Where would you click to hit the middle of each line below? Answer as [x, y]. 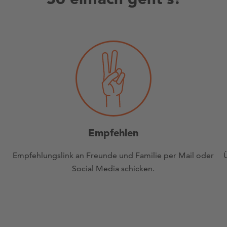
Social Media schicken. [113, 169]
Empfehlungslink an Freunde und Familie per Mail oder [113, 156]
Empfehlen [113, 133]
